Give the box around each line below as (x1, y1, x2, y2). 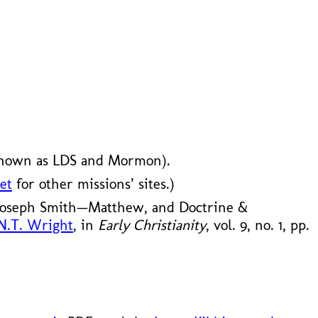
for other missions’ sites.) (12, 175, 175, 193)
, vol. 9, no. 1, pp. (206, 216, 309, 234)
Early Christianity (98, 216, 206, 234)
